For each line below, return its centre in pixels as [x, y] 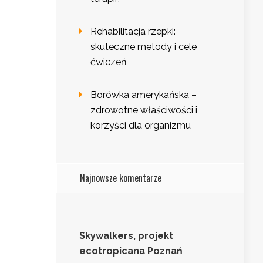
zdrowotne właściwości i [144, 110]
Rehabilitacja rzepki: [133, 32]
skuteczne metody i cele [144, 47]
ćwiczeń [108, 62]
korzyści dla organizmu [141, 126]
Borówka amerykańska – [144, 95]
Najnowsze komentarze [121, 178]
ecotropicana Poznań [131, 251]
